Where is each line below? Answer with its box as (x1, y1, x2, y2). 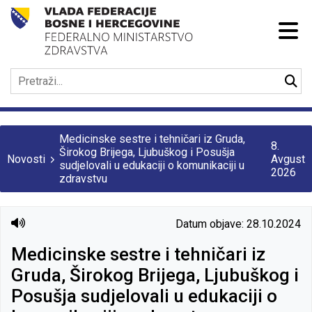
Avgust (271, 152, 305, 166)
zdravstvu (59, 172, 107, 185)
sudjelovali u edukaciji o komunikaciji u (59, 159, 244, 172)
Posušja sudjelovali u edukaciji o (11, 285, 277, 306)
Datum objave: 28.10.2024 (175, 217, 301, 231)
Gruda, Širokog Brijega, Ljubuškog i (11, 264, 299, 286)
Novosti (7, 152, 45, 166)
